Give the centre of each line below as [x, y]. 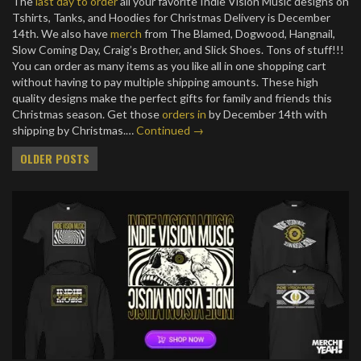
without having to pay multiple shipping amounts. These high [165, 82]
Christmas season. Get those [87, 114]
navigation [58, 186]
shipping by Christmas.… [74, 130]
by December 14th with [267, 114]
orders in [184, 114]
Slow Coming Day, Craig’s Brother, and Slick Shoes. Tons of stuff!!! [178, 50]
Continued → [170, 130]
